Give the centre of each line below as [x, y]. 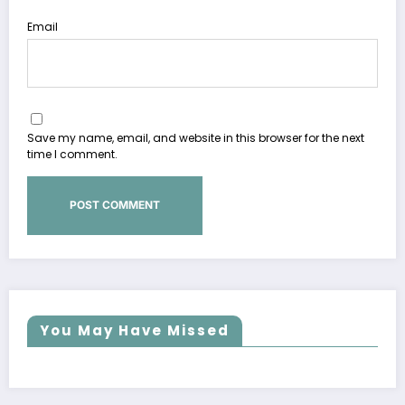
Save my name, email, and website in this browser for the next [196, 138]
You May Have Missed [135, 330]
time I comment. [72, 155]
